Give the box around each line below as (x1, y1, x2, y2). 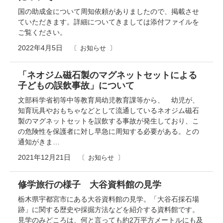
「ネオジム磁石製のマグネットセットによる (18, 70, 197, 80)
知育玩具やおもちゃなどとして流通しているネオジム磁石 (18, 106, 199, 114)
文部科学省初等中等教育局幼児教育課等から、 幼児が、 (18, 96, 199, 104)
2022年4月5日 (18, 43, 63, 52)
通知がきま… (18, 137, 60, 146)
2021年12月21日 (18, 153, 71, 161)
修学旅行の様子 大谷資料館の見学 (18, 179, 161, 190)
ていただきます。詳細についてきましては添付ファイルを (18, 17, 199, 26)
